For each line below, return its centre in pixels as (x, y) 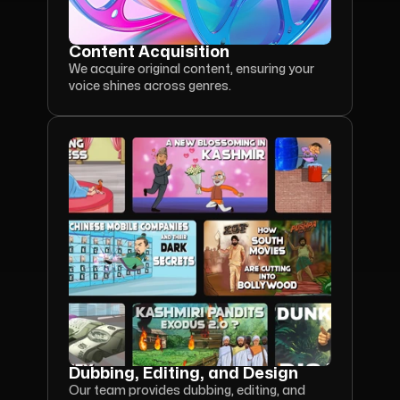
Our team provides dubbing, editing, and (187, 391)
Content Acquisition (149, 52)
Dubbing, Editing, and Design (183, 374)
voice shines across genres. (150, 86)
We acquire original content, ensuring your (192, 69)
